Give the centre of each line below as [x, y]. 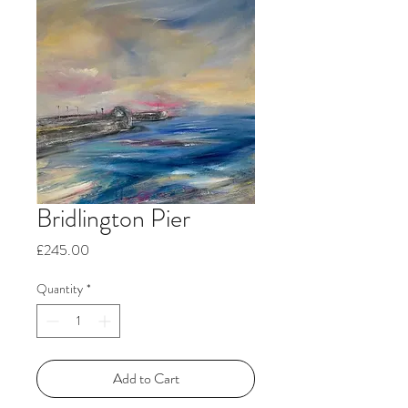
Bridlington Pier [113, 219]
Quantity [60, 289]
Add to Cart [146, 379]
